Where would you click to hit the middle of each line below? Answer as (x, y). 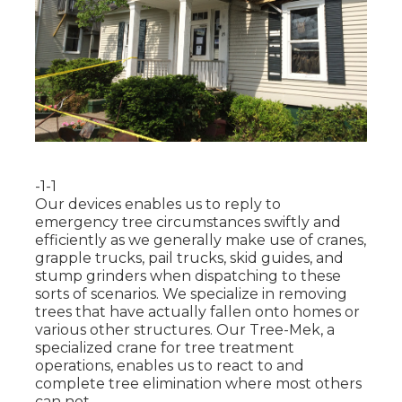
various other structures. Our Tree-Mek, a (184, 329)
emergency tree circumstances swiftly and (188, 222)
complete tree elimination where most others (198, 383)
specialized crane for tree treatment (164, 347)
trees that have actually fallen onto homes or (197, 311)
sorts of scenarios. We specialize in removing (191, 293)
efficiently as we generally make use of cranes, (200, 240)
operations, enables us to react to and (169, 365)
